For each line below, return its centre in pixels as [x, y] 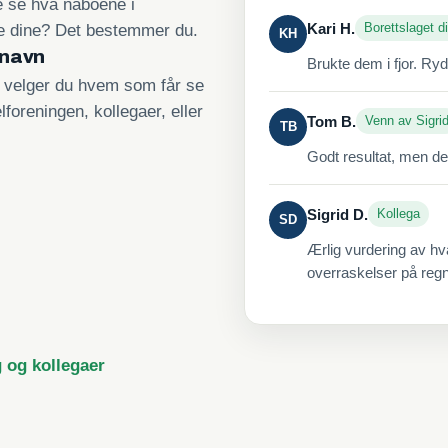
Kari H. [331, 28]
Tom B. [331, 121]
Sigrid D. [337, 214]
